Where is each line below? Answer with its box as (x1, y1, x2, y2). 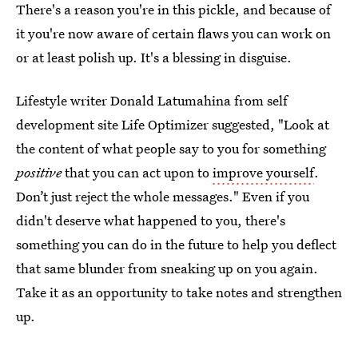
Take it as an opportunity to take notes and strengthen (16, 283, 342, 301)
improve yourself (213, 163, 314, 181)
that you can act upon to (65, 163, 213, 181)
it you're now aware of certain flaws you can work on (16, 24, 331, 42)
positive (16, 163, 65, 181)
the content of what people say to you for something (16, 139, 326, 157)
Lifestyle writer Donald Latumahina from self (16, 91, 288, 109)
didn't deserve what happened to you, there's (16, 211, 285, 229)
